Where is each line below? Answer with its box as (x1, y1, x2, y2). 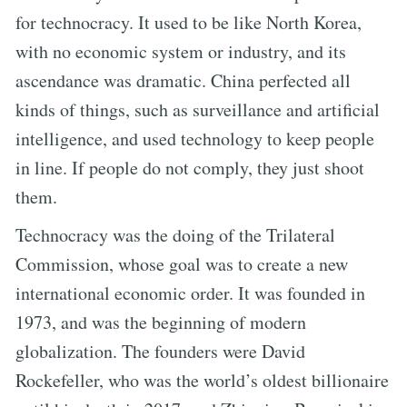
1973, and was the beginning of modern (15, 309, 306, 334)
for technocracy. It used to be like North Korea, (15, 9, 362, 35)
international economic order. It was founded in (15, 280, 365, 305)
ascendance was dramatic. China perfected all (15, 67, 351, 93)
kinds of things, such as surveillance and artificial (15, 96, 380, 122)
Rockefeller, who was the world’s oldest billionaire (15, 367, 389, 392)
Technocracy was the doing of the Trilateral (15, 222, 335, 247)
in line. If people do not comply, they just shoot (15, 154, 364, 180)
